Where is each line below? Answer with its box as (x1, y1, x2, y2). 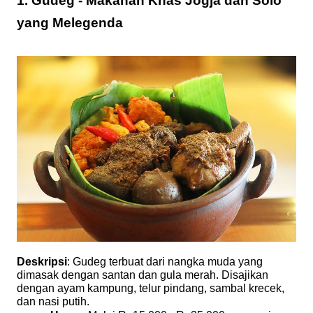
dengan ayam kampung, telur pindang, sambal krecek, (17, 282, 284, 295)
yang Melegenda (17, 15, 123, 30)
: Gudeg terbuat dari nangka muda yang (67, 256, 263, 268)
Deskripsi (17, 256, 67, 268)
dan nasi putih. (17, 296, 89, 308)
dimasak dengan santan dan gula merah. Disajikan (17, 269, 268, 282)
